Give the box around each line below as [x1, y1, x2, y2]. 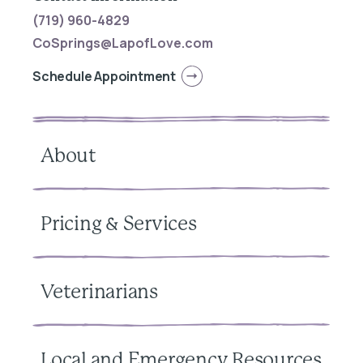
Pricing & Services [41, 214, 197, 234]
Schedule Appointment [32, 66, 176, 85]
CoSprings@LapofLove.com [32, 33, 213, 52]
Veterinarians [41, 282, 158, 302]
